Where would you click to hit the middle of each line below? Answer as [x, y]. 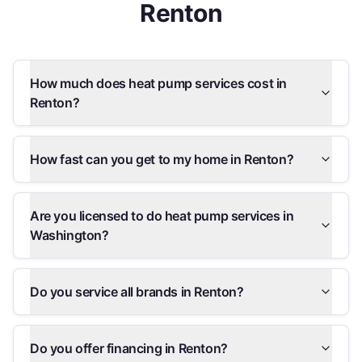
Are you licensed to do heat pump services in [162, 216]
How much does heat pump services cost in [158, 83]
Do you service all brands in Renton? [137, 292]
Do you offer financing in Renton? [129, 348]
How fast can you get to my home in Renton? [162, 159]
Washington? [69, 235]
